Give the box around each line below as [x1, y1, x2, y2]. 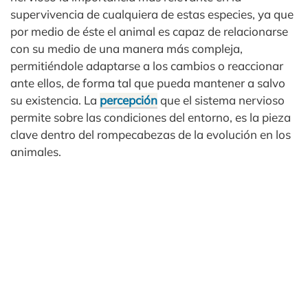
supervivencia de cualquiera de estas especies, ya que [10, 7, 294, 21]
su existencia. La [10, 93, 100, 107]
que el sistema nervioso [157, 93, 285, 107]
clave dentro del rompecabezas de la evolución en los [10, 127, 291, 142]
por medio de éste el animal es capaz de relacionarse [10, 24, 288, 38]
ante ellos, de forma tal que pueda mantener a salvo [10, 76, 285, 90]
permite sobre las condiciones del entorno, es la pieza [10, 110, 291, 124]
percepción [100, 93, 157, 107]
